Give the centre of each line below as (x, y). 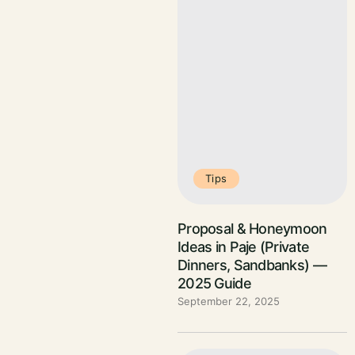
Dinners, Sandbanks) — (252, 265)
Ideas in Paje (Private (244, 246)
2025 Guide (214, 283)
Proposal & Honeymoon (252, 228)
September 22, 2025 (229, 301)
